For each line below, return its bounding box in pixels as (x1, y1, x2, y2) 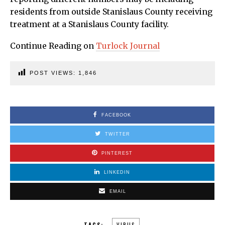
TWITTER (104, 131, 130, 137)
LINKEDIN (104, 169, 130, 175)
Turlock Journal (96, 41, 160, 51)
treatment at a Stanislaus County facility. (10, 19, 169, 29)
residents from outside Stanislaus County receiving (10, 7, 212, 17)
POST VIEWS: (30, 69, 78, 76)
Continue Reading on (10, 41, 96, 51)
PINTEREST (101, 150, 133, 156)
